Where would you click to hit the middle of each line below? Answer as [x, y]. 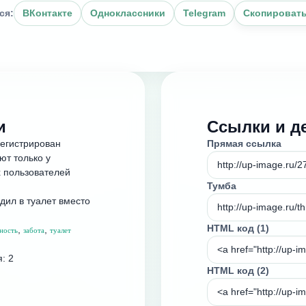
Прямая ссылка [244, 143]
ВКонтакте [47, 13]
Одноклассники [128, 13]
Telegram [204, 13]
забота [34, 230]
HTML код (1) [238, 228]
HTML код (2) [238, 270]
